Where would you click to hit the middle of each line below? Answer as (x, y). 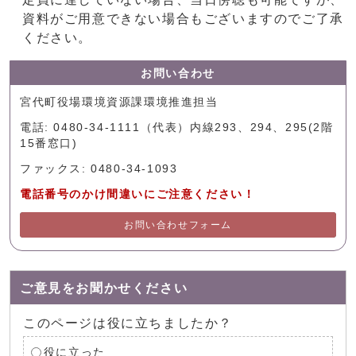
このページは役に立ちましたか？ (128, 323)
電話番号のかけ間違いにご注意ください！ (138, 195)
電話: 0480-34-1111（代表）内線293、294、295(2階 (177, 128)
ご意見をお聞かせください (104, 288)
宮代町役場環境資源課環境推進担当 (119, 103)
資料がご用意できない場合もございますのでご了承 (183, 19)
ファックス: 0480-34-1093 (99, 169)
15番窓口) (49, 144)
